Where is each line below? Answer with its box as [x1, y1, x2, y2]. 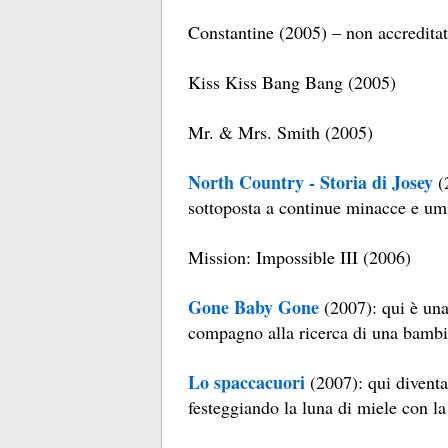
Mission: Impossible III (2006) [188, 245, 411, 270]
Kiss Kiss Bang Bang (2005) [188, 70, 396, 95]
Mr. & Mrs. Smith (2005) [188, 120, 373, 145]
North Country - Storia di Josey [188, 169, 433, 196]
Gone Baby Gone [188, 294, 319, 321]
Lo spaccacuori [188, 369, 305, 396]
